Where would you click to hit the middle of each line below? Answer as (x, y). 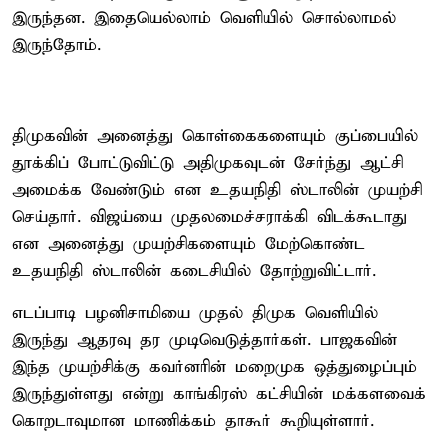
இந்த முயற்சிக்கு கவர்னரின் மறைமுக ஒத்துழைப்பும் (214, 367)
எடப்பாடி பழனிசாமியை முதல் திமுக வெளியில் (195, 313)
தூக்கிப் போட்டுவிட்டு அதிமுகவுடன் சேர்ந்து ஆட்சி (207, 163)
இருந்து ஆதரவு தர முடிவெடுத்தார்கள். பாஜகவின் (204, 340)
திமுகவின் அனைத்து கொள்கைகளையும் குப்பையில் (215, 136)
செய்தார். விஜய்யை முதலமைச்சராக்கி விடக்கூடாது (209, 217)
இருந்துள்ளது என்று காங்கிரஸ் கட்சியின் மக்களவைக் (219, 394)
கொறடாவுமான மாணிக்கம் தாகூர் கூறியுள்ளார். (193, 421)
